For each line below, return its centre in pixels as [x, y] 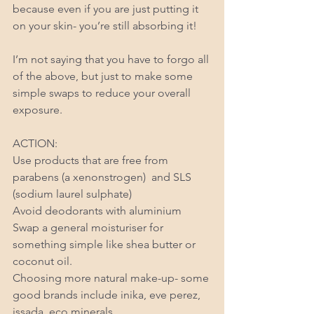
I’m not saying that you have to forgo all [112, 59]
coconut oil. [44, 261]
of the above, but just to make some [104, 76]
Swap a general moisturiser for [89, 227]
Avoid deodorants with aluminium [98, 210]
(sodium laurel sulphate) [74, 193]
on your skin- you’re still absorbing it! [106, 25]
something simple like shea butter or [105, 244]
